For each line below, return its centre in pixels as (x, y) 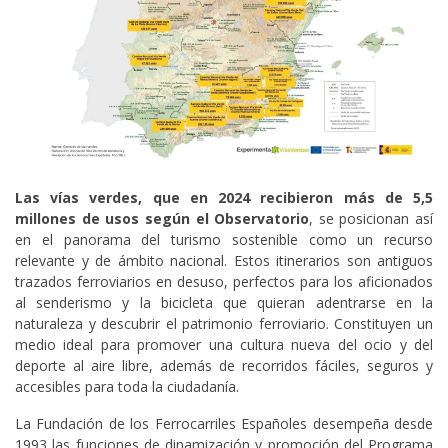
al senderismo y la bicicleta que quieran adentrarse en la (224, 303)
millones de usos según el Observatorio (162, 219)
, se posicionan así (371, 219)
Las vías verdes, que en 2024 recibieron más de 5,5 (224, 198)
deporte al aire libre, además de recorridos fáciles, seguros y (224, 366)
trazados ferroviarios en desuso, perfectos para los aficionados (224, 282)
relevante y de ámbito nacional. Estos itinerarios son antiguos (224, 261)
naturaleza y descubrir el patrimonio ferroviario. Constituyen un (224, 324)
